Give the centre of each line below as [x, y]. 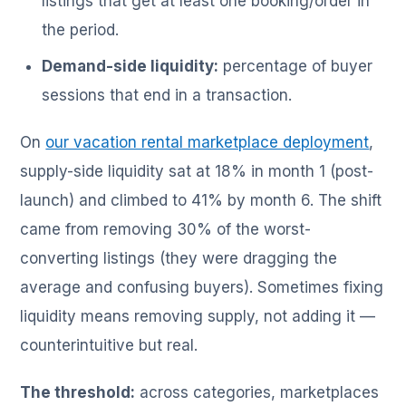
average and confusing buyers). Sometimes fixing [202, 288]
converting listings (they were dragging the [179, 259]
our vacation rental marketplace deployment [208, 143]
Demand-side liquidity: [130, 67]
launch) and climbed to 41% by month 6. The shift [201, 201]
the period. [81, 30]
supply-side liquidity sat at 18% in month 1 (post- [197, 172]
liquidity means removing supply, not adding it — [198, 317]
